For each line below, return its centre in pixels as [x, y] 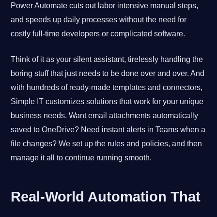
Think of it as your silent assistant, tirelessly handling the [107, 59]
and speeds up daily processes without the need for [99, 19]
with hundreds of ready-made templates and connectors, [107, 87]
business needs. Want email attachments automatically [105, 115]
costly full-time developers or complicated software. [98, 33]
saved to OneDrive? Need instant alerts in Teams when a [108, 129]
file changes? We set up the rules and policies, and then [107, 143]
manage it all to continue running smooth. [81, 157]
